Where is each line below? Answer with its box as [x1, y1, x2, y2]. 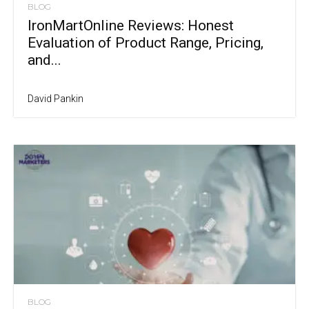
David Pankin [28, 93, 83, 105]
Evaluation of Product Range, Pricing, [28, 34, 263, 52]
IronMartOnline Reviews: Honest [28, 17, 234, 34]
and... [28, 52, 61, 69]
